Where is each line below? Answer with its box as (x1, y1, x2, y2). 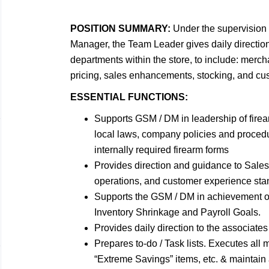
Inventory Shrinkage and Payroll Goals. (94, 207, 261, 217)
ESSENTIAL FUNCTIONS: (70, 92, 188, 102)
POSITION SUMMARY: (70, 23, 171, 34)
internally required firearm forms (94, 145, 229, 155)
